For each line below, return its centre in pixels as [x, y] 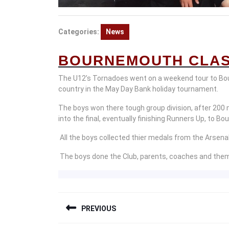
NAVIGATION [112, 217]
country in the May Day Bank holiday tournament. [138, 89]
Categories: [79, 32]
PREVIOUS [99, 209]
